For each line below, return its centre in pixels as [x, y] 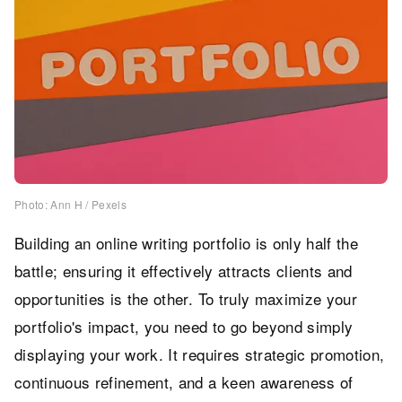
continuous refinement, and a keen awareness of [184, 382]
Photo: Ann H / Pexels [71, 205]
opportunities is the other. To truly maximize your [186, 299]
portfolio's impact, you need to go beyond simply [184, 327]
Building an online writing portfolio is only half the [187, 243]
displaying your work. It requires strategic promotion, [200, 354]
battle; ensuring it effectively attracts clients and [184, 271]
